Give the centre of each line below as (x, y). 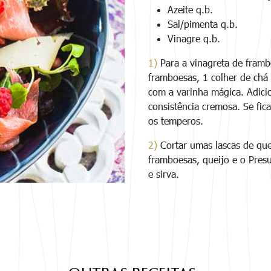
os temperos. (176, 121)
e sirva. (164, 174)
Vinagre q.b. (194, 39)
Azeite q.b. (190, 10)
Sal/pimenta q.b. (203, 24)
